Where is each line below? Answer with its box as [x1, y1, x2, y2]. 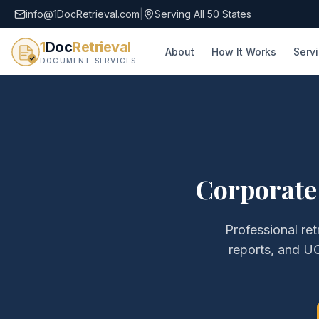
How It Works [211, 45, 277, 58]
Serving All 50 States [155, 8, 251, 20]
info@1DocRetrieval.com [26, 8, 140, 20]
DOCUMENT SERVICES [40, 56, 137, 65]
